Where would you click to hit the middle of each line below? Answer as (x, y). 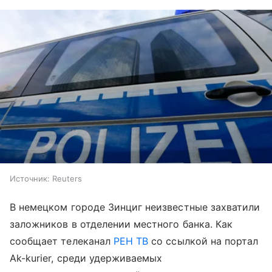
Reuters (67, 178)
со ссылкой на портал (203, 241)
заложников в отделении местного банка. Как (121, 224)
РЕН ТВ (131, 241)
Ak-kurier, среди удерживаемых (86, 258)
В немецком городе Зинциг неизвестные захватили (135, 207)
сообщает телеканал (62, 241)
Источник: (30, 178)
